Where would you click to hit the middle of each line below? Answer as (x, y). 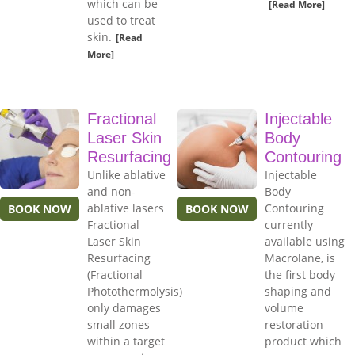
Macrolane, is (300, 258)
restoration (294, 325)
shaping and (298, 292)
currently (289, 225)
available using (305, 242)
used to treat (121, 21)
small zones (118, 325)
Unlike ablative (126, 175)
